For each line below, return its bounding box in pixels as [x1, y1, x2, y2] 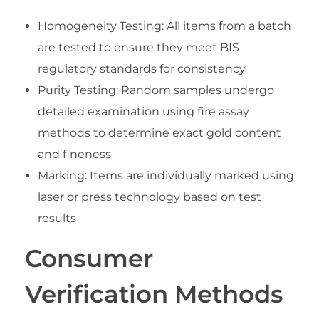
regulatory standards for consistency [37, 62, 246, 75]
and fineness [37, 147, 111, 161]
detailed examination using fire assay [37, 105, 249, 118]
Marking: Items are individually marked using [37, 169, 294, 182]
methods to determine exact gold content [37, 126, 281, 140]
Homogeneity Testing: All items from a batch [37, 19, 291, 33]
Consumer [25, 244, 153, 273]
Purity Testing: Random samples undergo [37, 83, 274, 97]
